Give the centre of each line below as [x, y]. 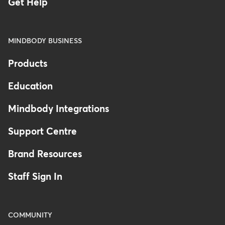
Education [30, 87]
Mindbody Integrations [59, 109]
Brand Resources [45, 155]
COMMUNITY [30, 216]
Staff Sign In [35, 177]
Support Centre [42, 132]
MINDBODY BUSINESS [45, 41]
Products [28, 64]
